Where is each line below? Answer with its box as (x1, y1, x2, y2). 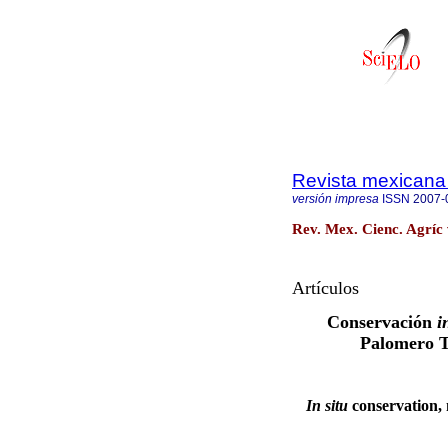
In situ (305, 396, 348, 414)
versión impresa (292, 192, 379, 206)
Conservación (326, 312, 432, 333)
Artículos (292, 278, 359, 299)
